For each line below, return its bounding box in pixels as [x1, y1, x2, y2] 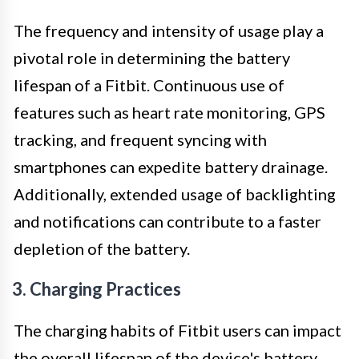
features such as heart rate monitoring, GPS [14, 102, 325, 122]
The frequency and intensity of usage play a [14, 20, 324, 40]
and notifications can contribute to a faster [14, 211, 321, 231]
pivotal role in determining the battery [14, 47, 290, 67]
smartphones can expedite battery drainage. [14, 156, 328, 176]
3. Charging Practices [12, 277, 181, 300]
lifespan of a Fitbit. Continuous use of [14, 75, 284, 95]
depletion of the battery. [14, 238, 190, 258]
